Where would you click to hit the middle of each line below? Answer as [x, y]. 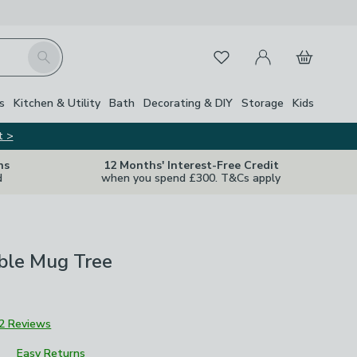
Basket [306, 48]
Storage [263, 103]
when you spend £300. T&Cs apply [191, 178]
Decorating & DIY [188, 103]
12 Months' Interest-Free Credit [191, 165]
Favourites [231, 54]
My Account [277, 48]
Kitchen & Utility [57, 103]
